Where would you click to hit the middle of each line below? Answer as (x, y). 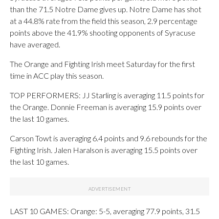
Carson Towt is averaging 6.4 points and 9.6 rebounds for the (109, 138)
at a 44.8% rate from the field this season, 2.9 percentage (104, 21)
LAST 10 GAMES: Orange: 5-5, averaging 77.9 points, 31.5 (105, 211)
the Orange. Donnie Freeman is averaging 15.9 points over (106, 107)
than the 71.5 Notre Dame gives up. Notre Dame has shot (106, 9)
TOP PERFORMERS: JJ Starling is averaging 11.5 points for (107, 95)
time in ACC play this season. (57, 75)
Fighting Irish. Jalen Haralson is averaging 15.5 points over (104, 150)
